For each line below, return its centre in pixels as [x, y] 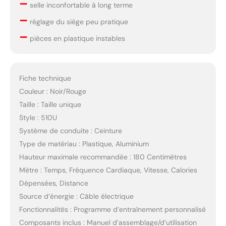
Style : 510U [38, 118]
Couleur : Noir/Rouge [52, 92]
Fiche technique [45, 78]
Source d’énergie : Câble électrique [76, 196]
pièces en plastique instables [76, 38]
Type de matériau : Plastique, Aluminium [84, 144]
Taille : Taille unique [50, 105]
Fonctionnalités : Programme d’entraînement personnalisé [112, 210]
